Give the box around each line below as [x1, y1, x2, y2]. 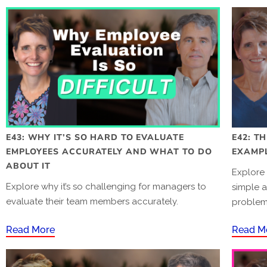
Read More [6, 223, 55, 235]
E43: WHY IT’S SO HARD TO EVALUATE [6, 131, 184, 143]
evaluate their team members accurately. [6, 195, 178, 207]
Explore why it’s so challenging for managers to [6, 181, 206, 192]
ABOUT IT [6, 160, 51, 172]
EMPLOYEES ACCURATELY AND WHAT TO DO [6, 145, 212, 157]
